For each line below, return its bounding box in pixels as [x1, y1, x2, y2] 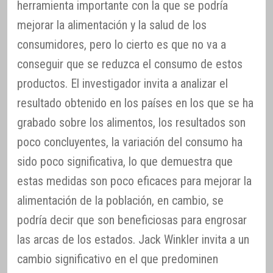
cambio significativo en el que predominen [17, 251, 218, 266]
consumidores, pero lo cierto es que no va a [17, 37, 226, 52]
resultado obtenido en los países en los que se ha [17, 95, 253, 110]
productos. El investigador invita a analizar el [17, 76, 228, 91]
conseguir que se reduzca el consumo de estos [17, 56, 243, 71]
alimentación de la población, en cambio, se [17, 193, 224, 208]
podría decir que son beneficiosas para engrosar [17, 212, 247, 227]
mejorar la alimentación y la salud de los [17, 17, 207, 32]
